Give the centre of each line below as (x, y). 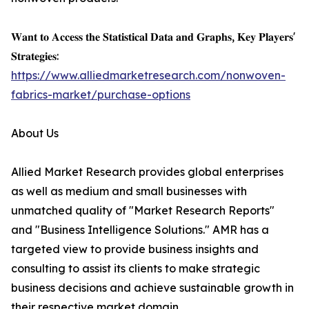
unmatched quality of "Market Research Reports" (143, 211)
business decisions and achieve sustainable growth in (152, 288)
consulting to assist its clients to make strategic (136, 269)
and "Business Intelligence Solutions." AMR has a (140, 230)
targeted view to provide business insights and (135, 249)
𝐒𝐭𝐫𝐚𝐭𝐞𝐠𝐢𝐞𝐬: (35, 56)
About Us (35, 133)
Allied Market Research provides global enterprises (147, 172)
